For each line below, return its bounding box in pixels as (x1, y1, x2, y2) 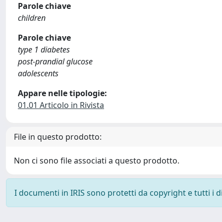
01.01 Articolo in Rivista (18, 100, 104, 111)
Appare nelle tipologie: (18, 88, 107, 99)
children (18, 12, 46, 23)
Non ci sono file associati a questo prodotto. (14, 155, 179, 166)
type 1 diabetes (18, 44, 70, 55)
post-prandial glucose (18, 56, 93, 67)
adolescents (18, 68, 58, 79)
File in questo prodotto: (14, 131, 102, 142)
